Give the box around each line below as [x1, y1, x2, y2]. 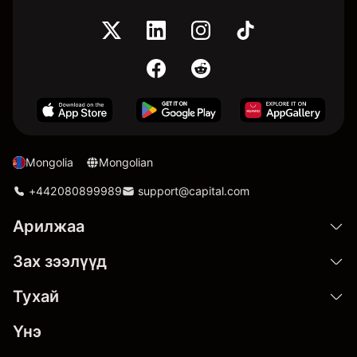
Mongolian [99, 155, 153, 169]
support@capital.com [138, 184, 249, 198]
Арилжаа [13, 217, 84, 236]
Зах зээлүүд [13, 252, 107, 271]
